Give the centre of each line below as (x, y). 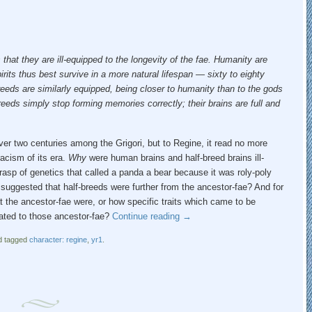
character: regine (58, 239)
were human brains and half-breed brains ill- (175, 157)
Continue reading (147, 216)
